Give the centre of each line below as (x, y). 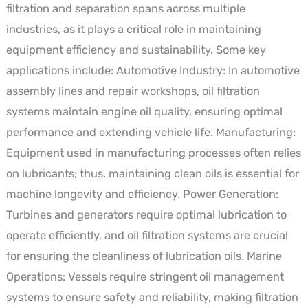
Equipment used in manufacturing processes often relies (153, 153)
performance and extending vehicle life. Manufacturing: (151, 132)
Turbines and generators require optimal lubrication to (146, 214)
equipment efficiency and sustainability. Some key (136, 49)
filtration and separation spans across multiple (125, 8)
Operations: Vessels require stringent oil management (145, 276)
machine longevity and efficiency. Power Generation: (142, 194)
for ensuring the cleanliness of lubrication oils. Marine (144, 256)
